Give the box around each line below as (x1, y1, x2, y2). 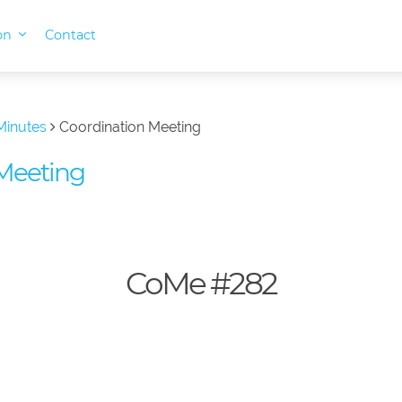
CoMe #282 (126, 265, 276, 303)
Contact (45, 27, 97, 44)
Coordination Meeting (59, 118, 201, 135)
